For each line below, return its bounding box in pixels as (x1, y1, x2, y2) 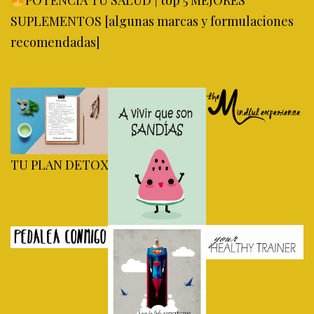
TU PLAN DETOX (11, 156, 109, 174)
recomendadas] (11, 33, 100, 50)
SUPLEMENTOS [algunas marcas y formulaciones (11, 12, 294, 29)
